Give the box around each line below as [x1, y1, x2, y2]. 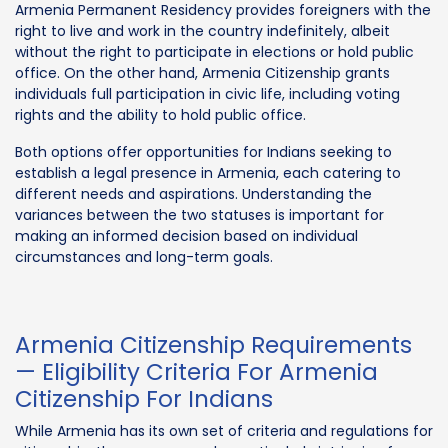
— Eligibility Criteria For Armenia [15, 355, 378, 388]
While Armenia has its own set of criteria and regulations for [15, 420, 433, 441]
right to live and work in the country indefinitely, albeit [15, 20, 390, 41]
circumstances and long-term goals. [15, 246, 273, 267]
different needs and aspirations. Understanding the [15, 183, 372, 204]
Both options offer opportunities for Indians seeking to [15, 141, 392, 162]
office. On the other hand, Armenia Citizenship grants [15, 62, 390, 83]
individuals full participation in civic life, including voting [15, 83, 400, 104]
